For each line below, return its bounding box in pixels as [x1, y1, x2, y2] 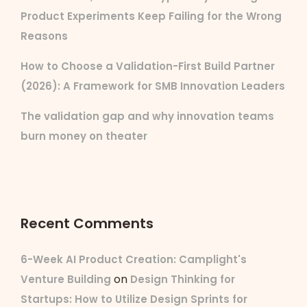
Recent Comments [21, 213, 153, 233]
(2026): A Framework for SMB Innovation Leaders [21, 78, 285, 93]
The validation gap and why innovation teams [21, 108, 274, 123]
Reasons [21, 28, 68, 43]
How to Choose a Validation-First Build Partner [21, 58, 275, 73]
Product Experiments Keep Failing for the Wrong [21, 8, 282, 23]
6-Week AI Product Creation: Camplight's [21, 251, 247, 267]
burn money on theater [21, 128, 147, 143]
